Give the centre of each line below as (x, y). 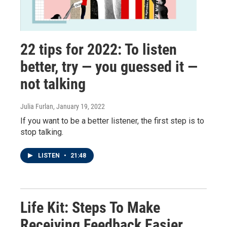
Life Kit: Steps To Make (90, 207)
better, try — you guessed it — (109, 66)
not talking (53, 84)
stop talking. (42, 132)
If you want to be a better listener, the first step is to (112, 121)
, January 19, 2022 (79, 106)
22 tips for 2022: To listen (99, 49)
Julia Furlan (37, 106)
